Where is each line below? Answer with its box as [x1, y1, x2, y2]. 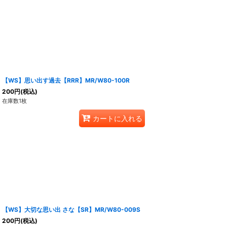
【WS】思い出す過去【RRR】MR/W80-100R [2, 77, 130, 85]
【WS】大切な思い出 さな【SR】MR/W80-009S [2, 206, 141, 214]
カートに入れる [92, 113, 142, 123]
